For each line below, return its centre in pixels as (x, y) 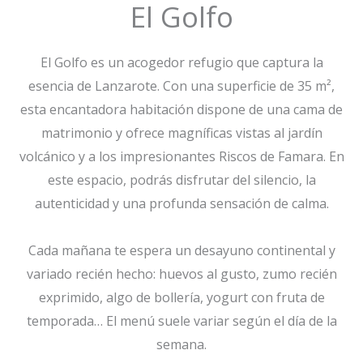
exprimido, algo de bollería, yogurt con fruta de (181, 297)
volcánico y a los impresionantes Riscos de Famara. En (181, 156)
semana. (181, 344)
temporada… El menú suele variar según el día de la (181, 321)
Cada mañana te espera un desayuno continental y (181, 250)
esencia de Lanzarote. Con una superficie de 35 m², (181, 86)
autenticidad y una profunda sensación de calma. (181, 203)
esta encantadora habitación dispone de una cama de (181, 109)
